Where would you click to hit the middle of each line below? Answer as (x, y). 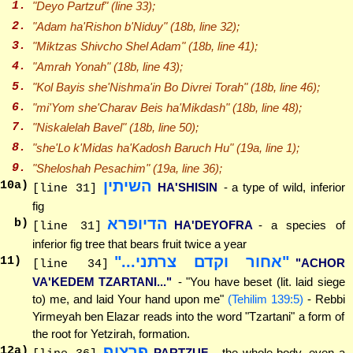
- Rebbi (324, 299)
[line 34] (70, 264)
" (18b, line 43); (144, 67)
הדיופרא (138, 223)
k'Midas (93, 148)
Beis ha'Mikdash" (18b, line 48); (219, 107)
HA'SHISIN (188, 187)
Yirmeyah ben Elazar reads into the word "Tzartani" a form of (188, 316)
